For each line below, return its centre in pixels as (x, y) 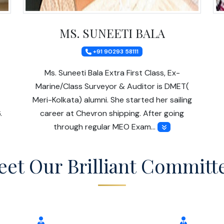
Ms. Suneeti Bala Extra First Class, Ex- (112, 72)
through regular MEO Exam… (105, 126)
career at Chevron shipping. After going (112, 113)
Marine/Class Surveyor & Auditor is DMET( (112, 86)
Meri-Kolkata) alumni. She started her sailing (112, 99)
